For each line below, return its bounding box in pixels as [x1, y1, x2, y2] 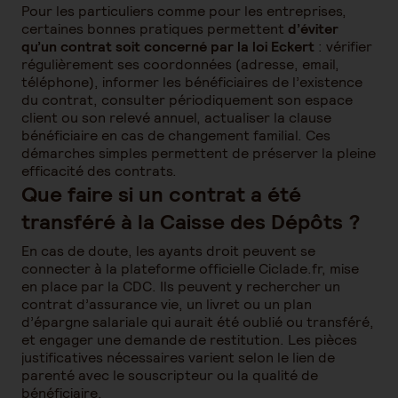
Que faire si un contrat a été [21, 180, 301, 208]
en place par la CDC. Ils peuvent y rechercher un [21, 277, 340, 296]
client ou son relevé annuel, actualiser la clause [21, 108, 331, 127]
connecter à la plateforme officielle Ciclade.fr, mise [21, 259, 359, 278]
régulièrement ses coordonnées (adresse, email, [21, 55, 339, 74]
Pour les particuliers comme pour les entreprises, [21, 2, 346, 20]
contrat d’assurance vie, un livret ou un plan [21, 295, 312, 314]
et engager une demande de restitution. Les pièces [21, 330, 357, 349]
